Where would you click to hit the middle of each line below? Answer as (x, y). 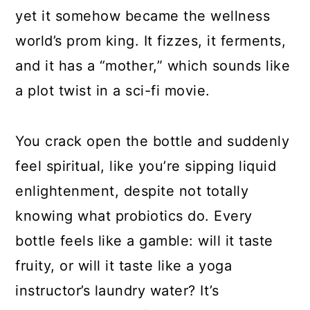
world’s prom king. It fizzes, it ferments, (151, 41)
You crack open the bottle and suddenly (153, 142)
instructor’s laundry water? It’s (117, 291)
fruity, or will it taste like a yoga (124, 266)
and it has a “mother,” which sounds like (153, 66)
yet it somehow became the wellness (143, 16)
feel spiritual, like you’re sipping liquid (146, 166)
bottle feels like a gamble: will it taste (144, 241)
